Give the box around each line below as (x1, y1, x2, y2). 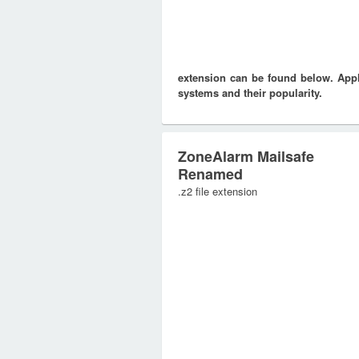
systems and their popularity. (178, 85, 322, 100)
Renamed (178, 163, 243, 184)
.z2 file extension (178, 184, 257, 199)
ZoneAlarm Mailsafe (178, 146, 314, 167)
